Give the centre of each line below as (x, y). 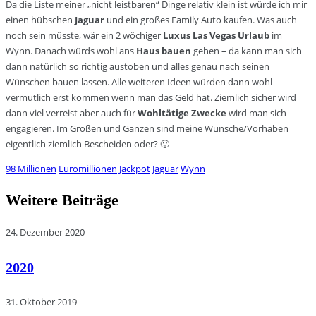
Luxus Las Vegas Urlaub (216, 36)
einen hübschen (40, 20)
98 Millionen (31, 169)
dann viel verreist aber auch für (72, 113)
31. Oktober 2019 (41, 302)
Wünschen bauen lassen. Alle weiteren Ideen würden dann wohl (139, 82)
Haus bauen (164, 51)
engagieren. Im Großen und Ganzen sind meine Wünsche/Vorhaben (147, 129)
